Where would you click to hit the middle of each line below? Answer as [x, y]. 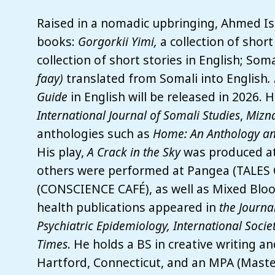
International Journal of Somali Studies [138, 115]
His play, [62, 152]
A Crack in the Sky [134, 152]
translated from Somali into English [165, 78]
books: [57, 41]
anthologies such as [95, 133]
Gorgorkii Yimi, [119, 41]
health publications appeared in [128, 207]
